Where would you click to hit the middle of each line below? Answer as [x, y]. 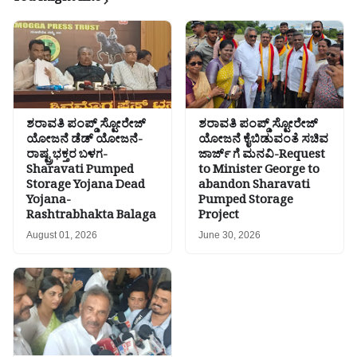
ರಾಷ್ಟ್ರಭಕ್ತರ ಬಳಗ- [67, 157]
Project [219, 218]
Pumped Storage [246, 202]
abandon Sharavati [254, 187]
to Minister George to [259, 172]
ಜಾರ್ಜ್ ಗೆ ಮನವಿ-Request [262, 157]
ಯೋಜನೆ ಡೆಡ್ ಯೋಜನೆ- [84, 142]
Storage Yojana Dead [86, 187]
